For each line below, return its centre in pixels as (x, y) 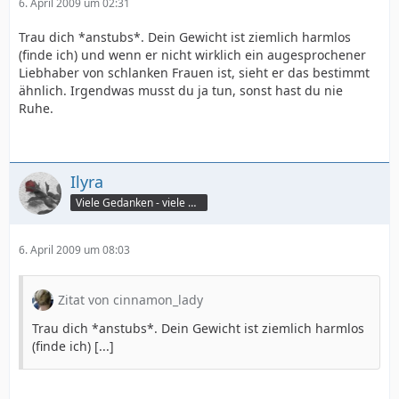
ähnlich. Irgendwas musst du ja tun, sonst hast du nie (181, 90)
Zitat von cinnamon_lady (130, 300)
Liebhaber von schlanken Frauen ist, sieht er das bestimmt (194, 73)
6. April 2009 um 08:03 (74, 250)
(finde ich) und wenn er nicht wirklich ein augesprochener (192, 55)
